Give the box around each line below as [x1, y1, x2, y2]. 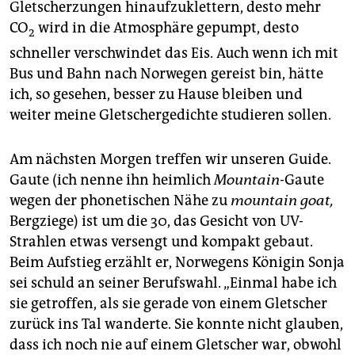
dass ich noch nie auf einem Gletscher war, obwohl [10, 335, 342, 353]
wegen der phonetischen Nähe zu [10, 191, 231, 209]
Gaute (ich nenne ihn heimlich [10, 170, 214, 189]
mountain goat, [231, 191, 334, 209]
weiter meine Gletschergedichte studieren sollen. [10, 105, 331, 124]
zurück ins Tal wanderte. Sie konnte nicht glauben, [10, 315, 343, 333]
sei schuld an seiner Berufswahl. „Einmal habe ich [10, 273, 337, 292]
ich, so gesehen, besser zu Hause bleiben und [10, 85, 303, 103]
